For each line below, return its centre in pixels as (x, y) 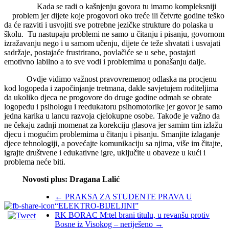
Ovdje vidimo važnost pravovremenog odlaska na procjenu (110, 79)
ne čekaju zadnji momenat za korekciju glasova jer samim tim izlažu (113, 125)
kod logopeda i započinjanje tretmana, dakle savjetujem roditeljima (111, 88)
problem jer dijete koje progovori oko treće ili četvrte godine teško (118, 15)
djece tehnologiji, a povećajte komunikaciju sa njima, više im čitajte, (113, 143)
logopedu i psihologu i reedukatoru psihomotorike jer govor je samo (113, 106)
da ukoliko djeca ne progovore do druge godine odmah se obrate (108, 97)
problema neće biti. (35, 162)
